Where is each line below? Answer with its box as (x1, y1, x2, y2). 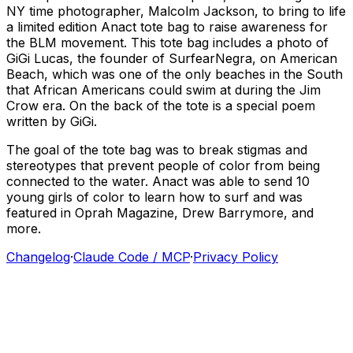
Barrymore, (218, 204, 288, 221)
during (235, 81, 273, 98)
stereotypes (6, 157, 76, 173)
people (158, 157, 199, 173)
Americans (81, 81, 145, 98)
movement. (61, 34, 127, 50)
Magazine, (117, 204, 178, 221)
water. (112, 173, 148, 189)
